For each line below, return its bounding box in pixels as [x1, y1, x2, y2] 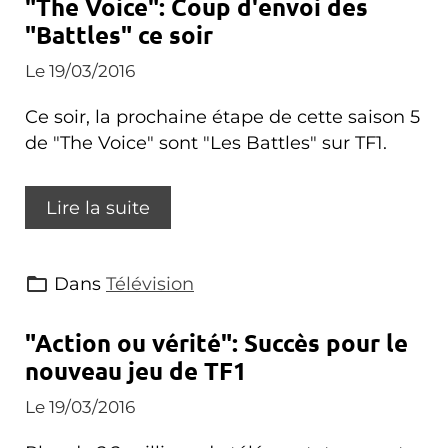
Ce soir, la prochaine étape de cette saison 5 [25, 106, 420, 127]
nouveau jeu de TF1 [25, 355, 247, 386]
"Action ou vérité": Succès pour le [25, 327, 408, 358]
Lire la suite [46, 197, 150, 218]
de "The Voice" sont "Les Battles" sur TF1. [25, 132, 387, 153]
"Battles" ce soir [25, 19, 213, 50]
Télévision [106, 273, 194, 294]
